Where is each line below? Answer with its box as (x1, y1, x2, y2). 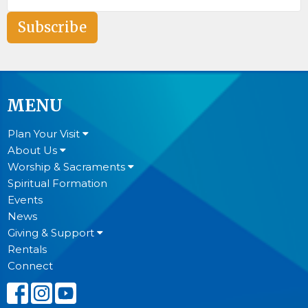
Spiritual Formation (8, 177, 107, 190)
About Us (8, 144, 60, 157)
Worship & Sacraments (8, 160, 128, 174)
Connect (8, 259, 53, 273)
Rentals (8, 243, 47, 256)
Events (8, 193, 43, 207)
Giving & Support (8, 226, 97, 240)
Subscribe (18, 19, 87, 36)
